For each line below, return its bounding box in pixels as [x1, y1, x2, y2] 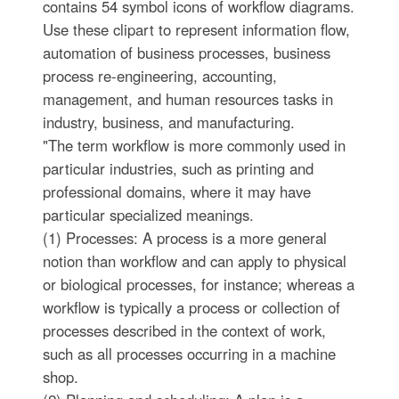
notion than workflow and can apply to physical [42, 250, 346, 273]
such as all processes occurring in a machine [42, 343, 336, 365]
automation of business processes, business [42, 42, 330, 64]
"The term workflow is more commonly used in [42, 134, 346, 157]
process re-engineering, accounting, [42, 65, 277, 87]
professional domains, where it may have [42, 181, 311, 203]
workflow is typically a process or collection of [42, 297, 340, 319]
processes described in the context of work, [42, 320, 326, 342]
